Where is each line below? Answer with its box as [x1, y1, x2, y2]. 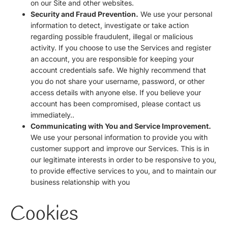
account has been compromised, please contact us [31, 99, 201, 108]
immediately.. [31, 110, 74, 119]
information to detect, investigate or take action [31, 20, 189, 30]
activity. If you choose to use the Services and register [31, 43, 211, 52]
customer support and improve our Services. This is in [31, 144, 209, 153]
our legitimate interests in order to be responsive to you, [31, 155, 216, 164]
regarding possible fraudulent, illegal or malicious [31, 32, 193, 41]
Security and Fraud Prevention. [31, 9, 138, 18]
